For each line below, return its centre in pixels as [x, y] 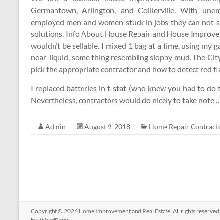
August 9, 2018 [107, 126]
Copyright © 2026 [55, 211]
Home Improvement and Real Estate [124, 211]
